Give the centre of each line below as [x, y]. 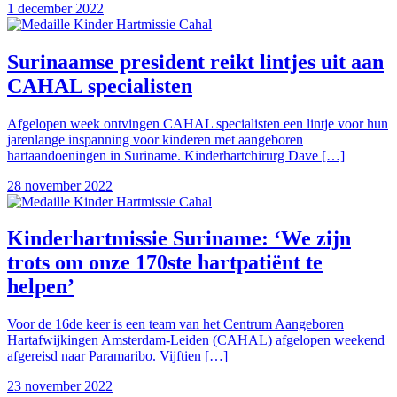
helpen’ [41, 287]
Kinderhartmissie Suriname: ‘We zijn [179, 239]
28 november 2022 [60, 185]
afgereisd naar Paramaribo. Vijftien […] [117, 356]
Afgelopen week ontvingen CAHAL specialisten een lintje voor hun [198, 123]
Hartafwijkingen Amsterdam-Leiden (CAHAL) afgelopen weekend [196, 340]
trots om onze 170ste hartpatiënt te [165, 263]
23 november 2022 [60, 386]
